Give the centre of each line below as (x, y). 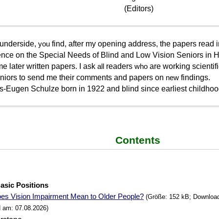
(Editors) (138, 9)
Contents (138, 140)
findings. (195, 77)
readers (120, 66)
